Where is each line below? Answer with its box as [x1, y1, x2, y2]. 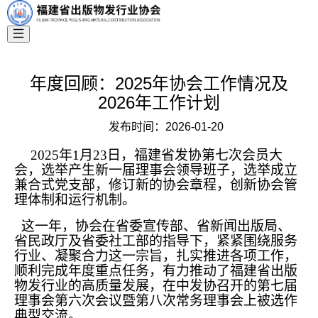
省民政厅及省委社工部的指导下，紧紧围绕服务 [14, 234, 297, 248]
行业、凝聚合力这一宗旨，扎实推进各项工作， [14, 248, 297, 263]
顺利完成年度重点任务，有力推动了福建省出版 [14, 263, 297, 278]
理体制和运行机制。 [14, 192, 136, 207]
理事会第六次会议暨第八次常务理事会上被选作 [14, 293, 297, 308]
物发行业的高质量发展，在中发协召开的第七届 [14, 278, 297, 293]
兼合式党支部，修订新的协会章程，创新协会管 [14, 177, 297, 192]
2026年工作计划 [98, 93, 220, 112]
